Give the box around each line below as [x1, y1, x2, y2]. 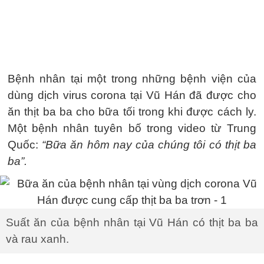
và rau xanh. [6, 233, 69, 245]
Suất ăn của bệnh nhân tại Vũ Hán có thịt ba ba [6, 216, 258, 229]
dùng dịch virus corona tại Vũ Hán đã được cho [8, 89, 256, 101]
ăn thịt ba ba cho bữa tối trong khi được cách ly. [8, 105, 256, 118]
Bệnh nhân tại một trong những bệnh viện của [8, 72, 256, 85]
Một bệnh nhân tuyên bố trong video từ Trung [8, 122, 256, 134]
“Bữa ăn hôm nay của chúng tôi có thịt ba [42, 138, 257, 151]
